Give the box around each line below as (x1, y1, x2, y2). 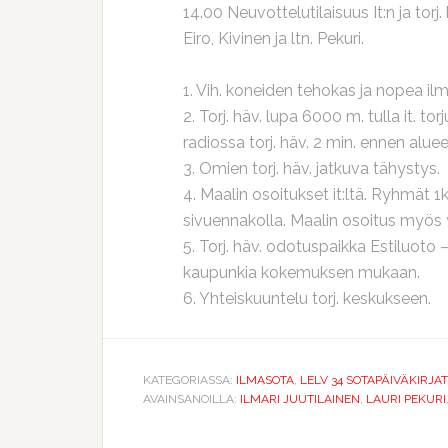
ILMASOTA (236, 373, 294, 387)
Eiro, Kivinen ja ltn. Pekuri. (183, 29, 364, 48)
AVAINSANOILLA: (143, 392, 240, 406)
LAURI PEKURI (366, 392, 446, 406)
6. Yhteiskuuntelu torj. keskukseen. (183, 289, 431, 308)
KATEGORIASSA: (143, 373, 236, 387)
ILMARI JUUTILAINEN (240, 392, 360, 406)
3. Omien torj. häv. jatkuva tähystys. (183, 159, 440, 178)
